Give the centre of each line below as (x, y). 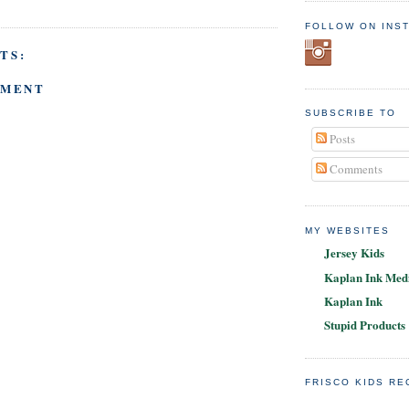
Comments (354, 169)
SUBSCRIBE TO (351, 113)
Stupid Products (365, 325)
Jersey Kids (354, 253)
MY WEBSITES (348, 230)
